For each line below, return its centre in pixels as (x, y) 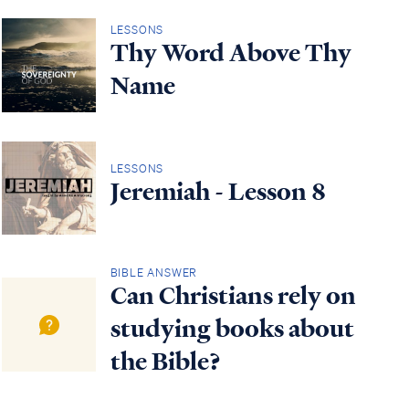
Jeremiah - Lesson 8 (218, 192)
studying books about (232, 329)
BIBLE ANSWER (154, 273)
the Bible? (165, 362)
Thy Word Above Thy (231, 52)
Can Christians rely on (233, 296)
